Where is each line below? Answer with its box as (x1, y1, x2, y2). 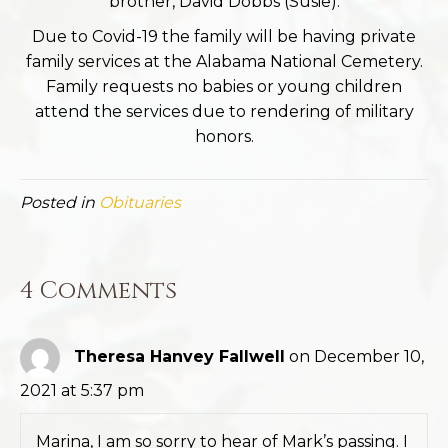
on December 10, (289, 347, 424, 367)
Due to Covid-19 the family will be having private (32, 27, 416, 46)
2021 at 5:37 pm (20, 381, 144, 400)
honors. (194, 127, 254, 146)
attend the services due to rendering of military (34, 102, 414, 121)
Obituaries (99, 193, 181, 212)
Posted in (20, 193, 99, 212)
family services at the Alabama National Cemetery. (25, 52, 423, 71)
